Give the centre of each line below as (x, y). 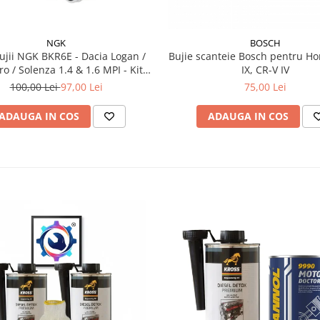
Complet (56, 83)
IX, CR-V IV (265, 69)
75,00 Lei (265, 86)
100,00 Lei (35, 86)
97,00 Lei (81, 86)
